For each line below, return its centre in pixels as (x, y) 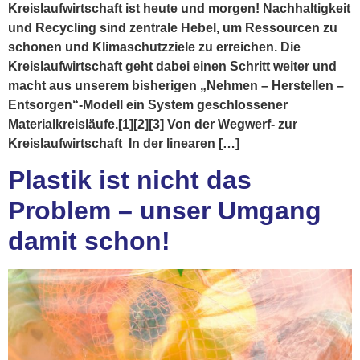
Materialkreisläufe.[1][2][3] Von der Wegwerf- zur (153, 124)
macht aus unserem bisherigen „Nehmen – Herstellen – (176, 86)
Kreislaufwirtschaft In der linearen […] (124, 143)
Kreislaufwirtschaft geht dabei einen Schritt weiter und (172, 66)
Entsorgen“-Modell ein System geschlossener (148, 105)
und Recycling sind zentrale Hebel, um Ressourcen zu (173, 28)
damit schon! (89, 241)
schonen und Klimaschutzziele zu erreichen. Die (154, 47)
